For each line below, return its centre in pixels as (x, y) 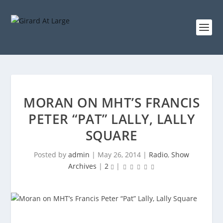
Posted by (51, 155)
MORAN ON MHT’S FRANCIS (111, 103)
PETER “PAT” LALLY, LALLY (111, 119)
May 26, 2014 (119, 155)
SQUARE (111, 135)
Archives (82, 166)
